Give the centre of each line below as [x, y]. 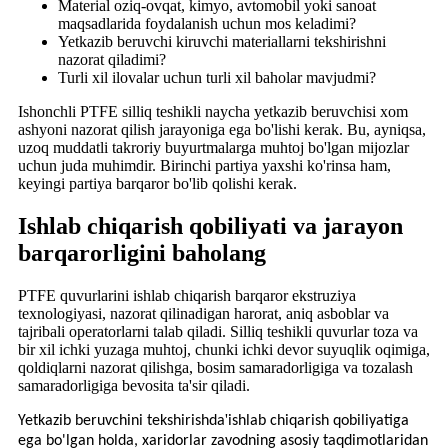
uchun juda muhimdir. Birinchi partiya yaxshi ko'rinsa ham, [204, 166]
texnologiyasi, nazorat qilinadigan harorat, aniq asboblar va [203, 314]
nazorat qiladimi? [112, 60]
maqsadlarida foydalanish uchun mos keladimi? [207, 24]
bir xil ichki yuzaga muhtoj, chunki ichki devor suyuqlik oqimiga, [224, 350]
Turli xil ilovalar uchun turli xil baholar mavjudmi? [217, 78]
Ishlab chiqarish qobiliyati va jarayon [210, 226]
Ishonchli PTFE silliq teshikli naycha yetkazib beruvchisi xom [213, 112]
